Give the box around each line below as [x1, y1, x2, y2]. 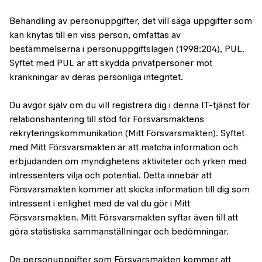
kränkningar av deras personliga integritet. [9, 73, 183, 82]
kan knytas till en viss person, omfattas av [9, 31, 181, 40]
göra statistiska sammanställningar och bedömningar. [9, 227, 229, 237]
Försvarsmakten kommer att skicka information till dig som [9, 185, 250, 195]
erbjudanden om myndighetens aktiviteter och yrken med [9, 157, 247, 167]
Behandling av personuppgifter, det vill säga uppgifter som [9, 17, 252, 26]
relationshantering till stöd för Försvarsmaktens [9, 115, 204, 125]
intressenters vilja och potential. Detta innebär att [9, 171, 212, 181]
